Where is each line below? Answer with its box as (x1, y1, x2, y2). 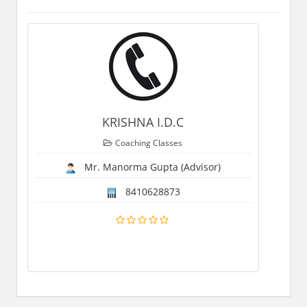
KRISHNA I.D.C (102, 113, 184, 130)
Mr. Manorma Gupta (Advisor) (76, 160, 221, 173)
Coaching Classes (115, 136, 183, 149)
